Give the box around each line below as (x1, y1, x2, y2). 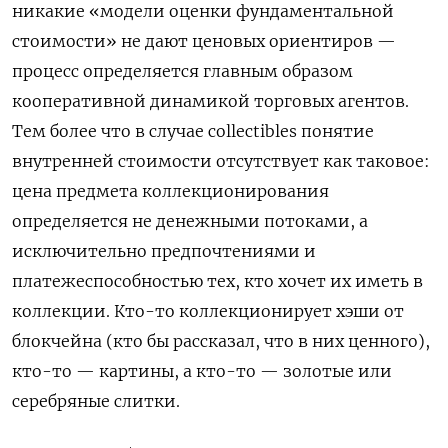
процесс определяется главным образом (12, 61, 353, 82)
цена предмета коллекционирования (12, 181, 329, 202)
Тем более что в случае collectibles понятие (12, 121, 374, 142)
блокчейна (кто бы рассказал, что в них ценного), (12, 331, 430, 352)
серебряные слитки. (12, 391, 180, 412)
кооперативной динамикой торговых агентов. (12, 91, 409, 112)
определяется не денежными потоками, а (12, 211, 368, 232)
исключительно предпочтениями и (12, 241, 316, 262)
